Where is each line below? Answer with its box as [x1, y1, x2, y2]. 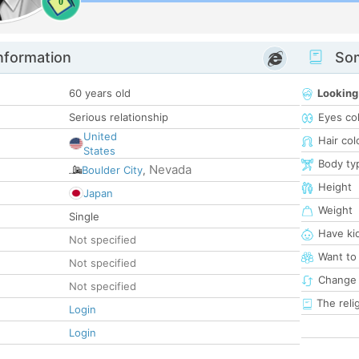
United [83, 130, 117, 143]
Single [69, 210, 99, 224]
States [83, 144, 115, 158]
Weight [318, 204, 353, 217]
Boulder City [82, 163, 143, 177]
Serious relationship [69, 111, 168, 124]
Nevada [149, 162, 192, 178]
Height [318, 180, 352, 194]
